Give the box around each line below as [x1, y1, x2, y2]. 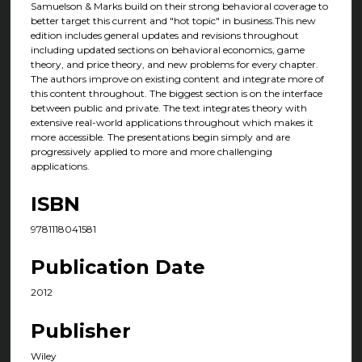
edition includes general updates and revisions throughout [31, 28, 299, 41]
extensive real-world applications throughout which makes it [31, 116, 314, 128]
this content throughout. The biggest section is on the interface [31, 86, 322, 99]
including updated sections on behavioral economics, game [31, 43, 305, 56]
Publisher [31, 318, 131, 343]
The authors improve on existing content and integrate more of [31, 72, 324, 85]
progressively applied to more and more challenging [31, 145, 272, 158]
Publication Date [31, 255, 205, 280]
